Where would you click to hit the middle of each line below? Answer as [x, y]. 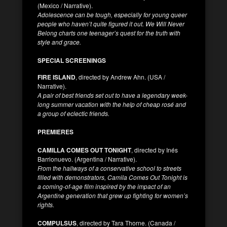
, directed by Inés [155, 149]
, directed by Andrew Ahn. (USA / [120, 77]
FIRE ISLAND [56, 77]
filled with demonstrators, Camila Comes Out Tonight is [112, 177]
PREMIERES [55, 131]
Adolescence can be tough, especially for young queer [112, 14]
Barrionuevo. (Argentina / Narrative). [87, 159]
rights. [46, 204]
